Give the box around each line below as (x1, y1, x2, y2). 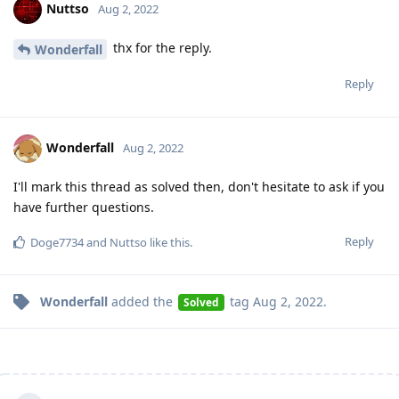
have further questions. (13, 199, 154, 216)
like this (147, 234, 190, 251)
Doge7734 (30, 234, 84, 251)
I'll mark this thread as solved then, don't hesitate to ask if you (13, 178, 385, 196)
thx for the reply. (110, 39, 212, 57)
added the (108, 293, 176, 311)
